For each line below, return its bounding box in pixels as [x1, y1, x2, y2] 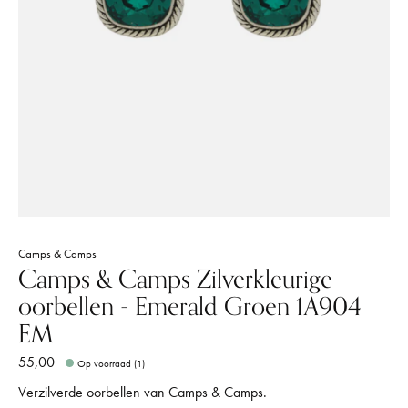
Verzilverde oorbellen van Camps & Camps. [18, 382, 267, 402]
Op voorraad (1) [77, 356, 146, 370]
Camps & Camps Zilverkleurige [18, 260, 332, 301]
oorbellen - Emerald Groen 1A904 [18, 287, 362, 329]
